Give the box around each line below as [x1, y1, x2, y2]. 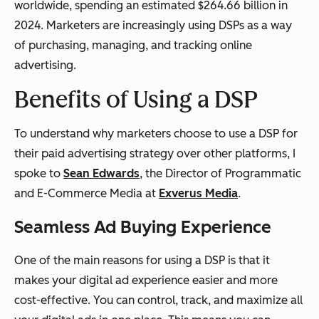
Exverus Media [159, 187, 238, 201]
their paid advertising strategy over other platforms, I [14, 147, 296, 161]
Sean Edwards [63, 167, 140, 181]
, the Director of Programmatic [140, 167, 301, 181]
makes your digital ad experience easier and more [14, 273, 278, 288]
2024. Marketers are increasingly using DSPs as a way [14, 19, 292, 33]
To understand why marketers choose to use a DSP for [14, 127, 298, 141]
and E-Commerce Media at [14, 187, 159, 201]
